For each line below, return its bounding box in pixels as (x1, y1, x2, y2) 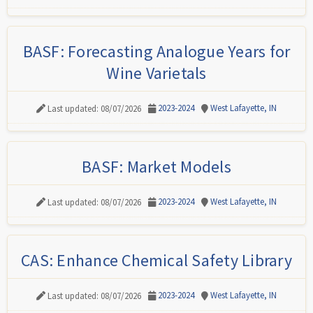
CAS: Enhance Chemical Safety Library (21, 249, 292, 271)
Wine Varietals (106, 62, 207, 84)
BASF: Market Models (82, 156, 231, 177)
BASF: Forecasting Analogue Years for (22, 41, 291, 62)
